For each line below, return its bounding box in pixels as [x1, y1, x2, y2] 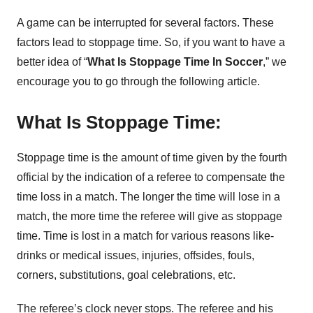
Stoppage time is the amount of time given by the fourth [17, 152, 287, 163]
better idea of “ [17, 55, 87, 68]
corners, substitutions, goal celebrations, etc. [17, 269, 235, 281]
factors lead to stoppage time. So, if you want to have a [17, 36, 285, 48]
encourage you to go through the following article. [17, 75, 260, 87]
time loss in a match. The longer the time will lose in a [17, 191, 280, 203]
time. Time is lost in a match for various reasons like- [17, 230, 274, 242]
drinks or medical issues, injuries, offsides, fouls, [17, 249, 254, 261]
